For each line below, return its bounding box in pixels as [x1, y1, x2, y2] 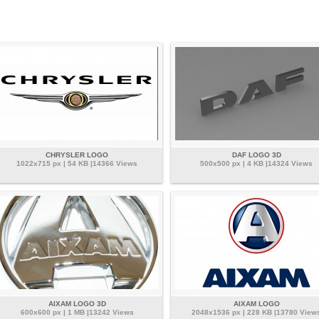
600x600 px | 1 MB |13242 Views [20, 308, 134, 316]
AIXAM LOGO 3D [48, 299, 106, 308]
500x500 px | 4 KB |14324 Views [200, 159, 313, 167]
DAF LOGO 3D [231, 150, 281, 159]
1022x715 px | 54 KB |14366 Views [16, 159, 137, 167]
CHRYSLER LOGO [46, 150, 108, 159]
